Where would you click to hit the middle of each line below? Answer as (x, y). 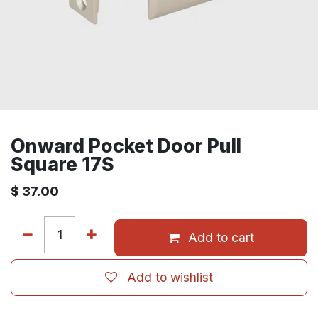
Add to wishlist (170, 277)
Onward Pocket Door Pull (126, 146)
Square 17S (62, 164)
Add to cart (219, 237)
